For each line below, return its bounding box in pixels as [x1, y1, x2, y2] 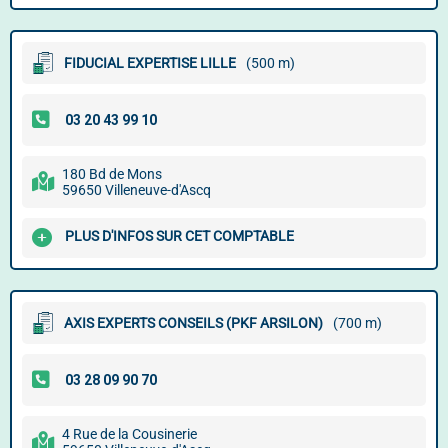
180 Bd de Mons [62, 166, 162, 182]
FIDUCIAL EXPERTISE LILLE [64, 55, 236, 71]
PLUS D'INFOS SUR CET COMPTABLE [65, 228, 294, 245]
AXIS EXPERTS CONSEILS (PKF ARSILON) [64, 315, 323, 331]
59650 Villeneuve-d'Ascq [62, 182, 211, 198]
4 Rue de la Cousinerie [62, 426, 197, 442]
